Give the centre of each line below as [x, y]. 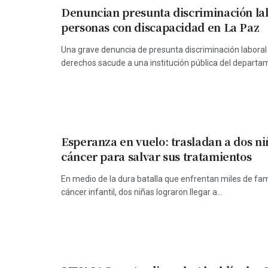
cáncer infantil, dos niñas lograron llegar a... [142, 192]
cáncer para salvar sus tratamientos [156, 156]
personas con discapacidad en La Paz [160, 27]
